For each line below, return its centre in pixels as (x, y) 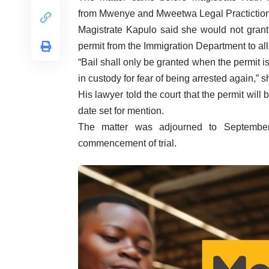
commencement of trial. (127, 143)
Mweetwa (177, 14)
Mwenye (117, 14)
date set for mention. (121, 111)
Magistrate (102, 30)
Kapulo (141, 30)
